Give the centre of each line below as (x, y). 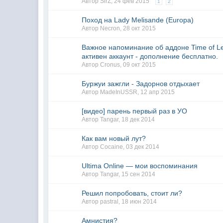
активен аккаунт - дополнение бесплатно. (150, 56)
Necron (110, 28)
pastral (110, 202)
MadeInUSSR (119, 92)
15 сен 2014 (139, 174)
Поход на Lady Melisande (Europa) (138, 20)
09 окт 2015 (140, 65)
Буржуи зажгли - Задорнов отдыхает (141, 84)
